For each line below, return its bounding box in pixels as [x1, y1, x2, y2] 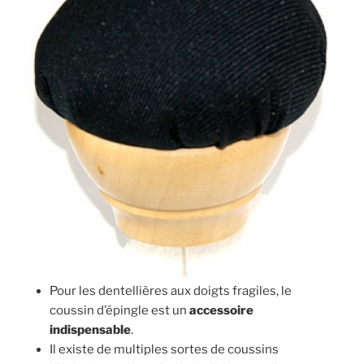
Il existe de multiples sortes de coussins [50, 341, 279, 357]
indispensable [50, 322, 132, 337]
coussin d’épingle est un [50, 302, 190, 318]
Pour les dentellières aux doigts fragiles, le [50, 283, 292, 298]
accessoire [189, 302, 254, 318]
